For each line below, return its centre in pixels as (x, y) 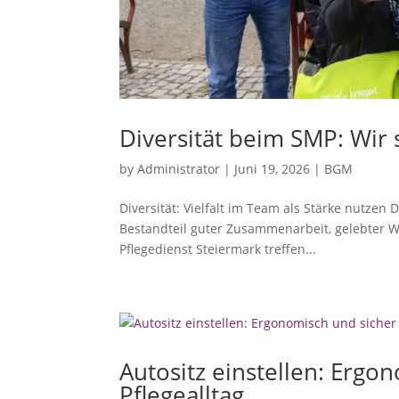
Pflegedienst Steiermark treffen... (218, 248)
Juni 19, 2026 (273, 168)
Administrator (179, 168)
